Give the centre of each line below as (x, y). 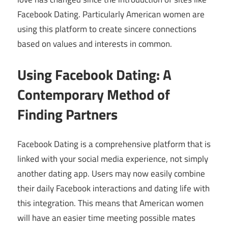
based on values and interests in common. (95, 44)
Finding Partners (67, 114)
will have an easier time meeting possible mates (106, 218)
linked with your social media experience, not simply (113, 159)
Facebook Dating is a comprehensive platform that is (114, 144)
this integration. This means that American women (110, 203)
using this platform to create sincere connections (107, 29)
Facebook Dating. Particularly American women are (111, 15)
